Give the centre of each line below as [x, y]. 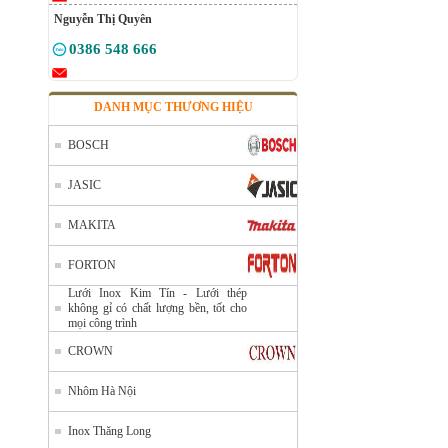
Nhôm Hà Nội [102, 391]
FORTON [92, 265]
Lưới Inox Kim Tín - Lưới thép [157, 293]
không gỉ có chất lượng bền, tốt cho [157, 308]
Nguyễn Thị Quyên [103, 19]
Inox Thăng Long [109, 431]
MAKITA [92, 225]
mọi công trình [102, 323]
